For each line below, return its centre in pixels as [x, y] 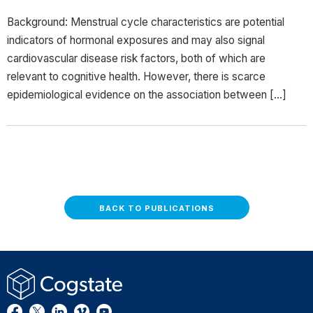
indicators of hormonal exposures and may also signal [136, 41]
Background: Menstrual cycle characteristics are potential [146, 22]
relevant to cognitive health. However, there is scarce [136, 77]
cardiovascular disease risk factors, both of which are [136, 59]
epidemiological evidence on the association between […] [147, 95]
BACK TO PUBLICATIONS [156, 209]
